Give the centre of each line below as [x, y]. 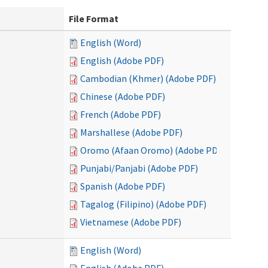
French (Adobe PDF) [121, 114]
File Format [94, 19]
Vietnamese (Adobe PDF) [131, 222]
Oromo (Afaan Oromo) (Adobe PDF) [153, 150]
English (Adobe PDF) [122, 60]
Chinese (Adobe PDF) [123, 96]
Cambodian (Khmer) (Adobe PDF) [148, 78]
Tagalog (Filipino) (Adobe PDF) [143, 204]
